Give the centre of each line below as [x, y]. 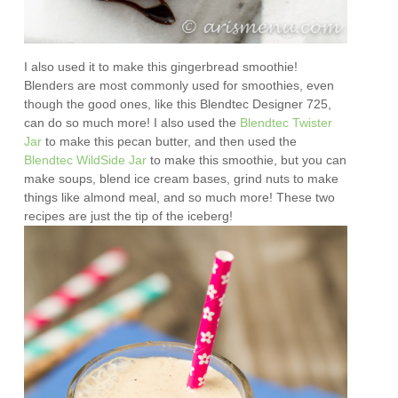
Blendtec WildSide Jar [86, 159]
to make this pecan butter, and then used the [170, 141]
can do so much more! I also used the [132, 122]
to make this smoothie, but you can [247, 159]
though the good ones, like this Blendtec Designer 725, [178, 103]
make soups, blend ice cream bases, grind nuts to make [182, 178]
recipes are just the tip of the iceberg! [132, 215]
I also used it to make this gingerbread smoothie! [161, 66]
